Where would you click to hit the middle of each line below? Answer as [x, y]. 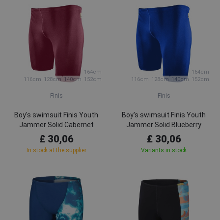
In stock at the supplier [56, 150]
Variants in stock [164, 150]
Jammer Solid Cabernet [56, 125]
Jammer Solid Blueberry [164, 125]
